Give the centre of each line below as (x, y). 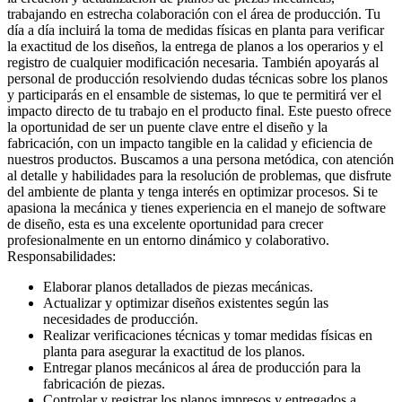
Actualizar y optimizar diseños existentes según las (186, 302)
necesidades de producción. (121, 319)
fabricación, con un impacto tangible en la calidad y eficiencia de (190, 143)
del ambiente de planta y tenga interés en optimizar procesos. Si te (192, 191)
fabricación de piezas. (104, 383)
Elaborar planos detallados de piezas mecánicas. (178, 286)
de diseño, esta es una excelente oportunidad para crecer (165, 223)
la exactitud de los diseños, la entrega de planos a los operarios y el (195, 46)
